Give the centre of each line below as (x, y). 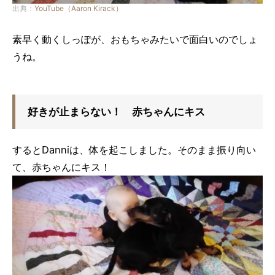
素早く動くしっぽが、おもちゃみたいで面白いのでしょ (135, 39)
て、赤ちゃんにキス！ (61, 167)
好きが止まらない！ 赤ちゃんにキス (116, 111)
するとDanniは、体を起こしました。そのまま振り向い (134, 149)
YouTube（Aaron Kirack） (79, 8)
